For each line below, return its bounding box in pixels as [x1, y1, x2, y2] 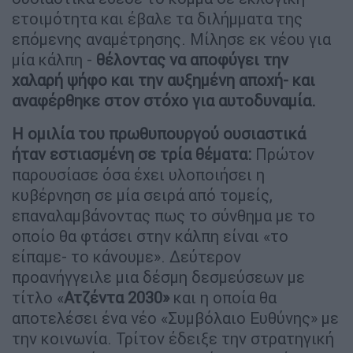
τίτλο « [12, 287, 64, 307]
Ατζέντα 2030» [64, 287, 169, 307]
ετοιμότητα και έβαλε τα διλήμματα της [12, 8, 303, 28]
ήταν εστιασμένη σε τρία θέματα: [12, 143, 251, 164]
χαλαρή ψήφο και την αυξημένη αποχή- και [12, 69, 315, 90]
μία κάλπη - [12, 49, 96, 69]
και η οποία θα [169, 287, 277, 307]
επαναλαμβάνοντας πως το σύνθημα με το [12, 205, 315, 225]
